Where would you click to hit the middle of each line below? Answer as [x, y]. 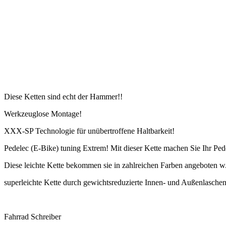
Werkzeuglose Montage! [43, 114]
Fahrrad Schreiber [33, 216]
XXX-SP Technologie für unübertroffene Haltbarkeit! [89, 131]
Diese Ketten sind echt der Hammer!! [63, 96]
